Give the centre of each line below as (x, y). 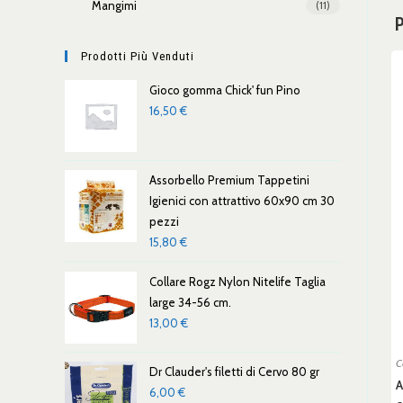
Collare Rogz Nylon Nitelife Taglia (237, 282)
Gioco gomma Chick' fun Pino (225, 90)
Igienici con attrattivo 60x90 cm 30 (242, 201)
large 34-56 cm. (190, 302)
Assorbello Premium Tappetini (229, 180)
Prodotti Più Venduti (138, 56)
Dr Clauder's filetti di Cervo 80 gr (234, 372)
